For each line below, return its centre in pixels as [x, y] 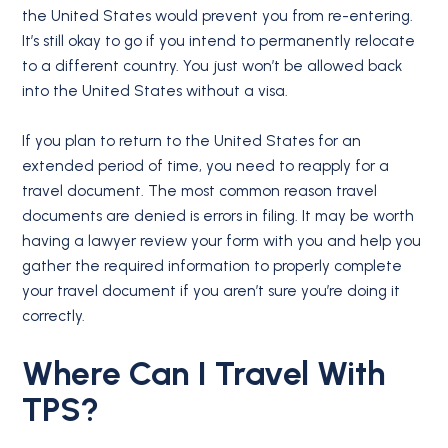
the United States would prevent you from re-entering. [218, 16]
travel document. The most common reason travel [200, 191]
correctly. [54, 316]
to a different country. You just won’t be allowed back [212, 66]
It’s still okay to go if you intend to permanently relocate [219, 41]
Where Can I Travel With [204, 372]
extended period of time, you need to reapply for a [206, 166]
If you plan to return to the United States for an [192, 141]
